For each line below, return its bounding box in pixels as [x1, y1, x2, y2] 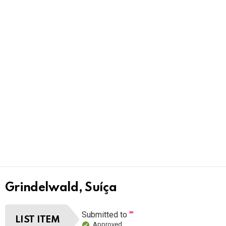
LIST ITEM [15, 214, 60, 224]
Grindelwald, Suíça [5, 182, 117, 195]
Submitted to [82, 210, 130, 220]
